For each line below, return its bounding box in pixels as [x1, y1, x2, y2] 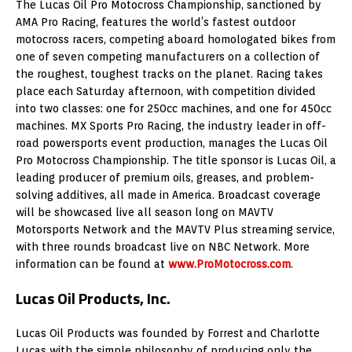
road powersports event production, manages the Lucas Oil [16, 137, 328, 150]
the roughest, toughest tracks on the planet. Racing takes [16, 68, 323, 81]
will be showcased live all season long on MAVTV [16, 206, 273, 219]
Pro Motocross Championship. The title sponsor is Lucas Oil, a [16, 154, 336, 167]
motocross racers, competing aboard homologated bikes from [16, 33, 335, 46]
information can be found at [16, 258, 168, 271]
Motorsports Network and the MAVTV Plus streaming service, [16, 223, 335, 236]
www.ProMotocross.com [168, 258, 291, 271]
